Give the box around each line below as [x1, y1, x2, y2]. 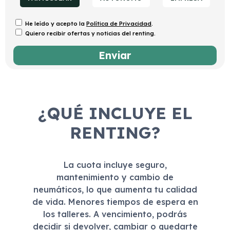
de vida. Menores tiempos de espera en [32, 197, 198, 207]
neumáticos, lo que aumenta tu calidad [33, 184, 197, 195]
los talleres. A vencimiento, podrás [43, 209, 187, 220]
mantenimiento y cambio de [56, 172, 174, 183]
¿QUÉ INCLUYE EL [37, 103, 193, 124]
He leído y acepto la [25, 20, 86, 28]
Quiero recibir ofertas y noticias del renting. [25, 30, 156, 37]
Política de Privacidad [86, 20, 151, 28]
